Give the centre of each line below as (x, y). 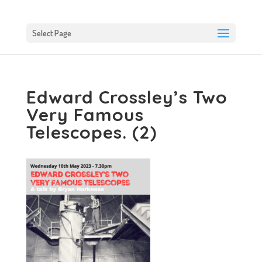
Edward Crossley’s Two (127, 97)
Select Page (51, 33)
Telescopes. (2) (91, 132)
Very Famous (85, 115)
